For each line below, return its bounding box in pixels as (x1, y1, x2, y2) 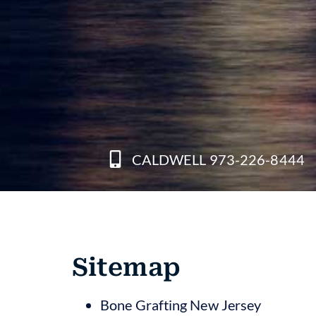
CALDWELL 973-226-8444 (131, 150, 305, 168)
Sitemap (72, 253, 181, 282)
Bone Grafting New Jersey (100, 296, 262, 313)
